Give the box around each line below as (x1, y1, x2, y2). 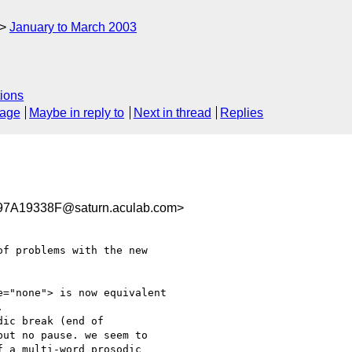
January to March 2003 (9, 20, 137, 34)
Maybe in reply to (29, 106, 125, 120)
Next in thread (133, 106, 211, 120)
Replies (220, 106, 264, 120)
